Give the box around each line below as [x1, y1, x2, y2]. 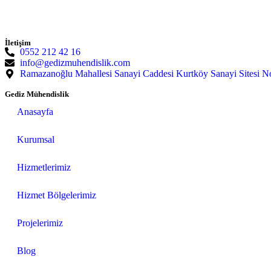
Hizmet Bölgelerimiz [17, 189, 96, 200]
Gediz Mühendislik [5, 89, 69, 99]
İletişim [5, 38, 31, 47]
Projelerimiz [17, 217, 63, 228]
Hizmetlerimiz [17, 162, 71, 172]
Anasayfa [17, 106, 53, 117]
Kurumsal [17, 134, 54, 145]
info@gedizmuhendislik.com [20, 57, 130, 68]
